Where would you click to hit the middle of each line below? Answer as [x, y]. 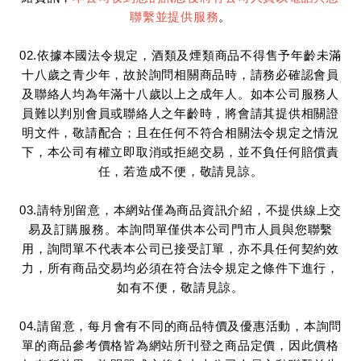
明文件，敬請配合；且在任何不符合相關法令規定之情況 [180, 132]
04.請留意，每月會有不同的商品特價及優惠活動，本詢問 [180, 326]
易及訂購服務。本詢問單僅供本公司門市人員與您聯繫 [180, 229]
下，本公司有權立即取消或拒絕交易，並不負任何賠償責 [180, 151]
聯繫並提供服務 [174, 16]
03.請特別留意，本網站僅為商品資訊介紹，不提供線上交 [180, 210]
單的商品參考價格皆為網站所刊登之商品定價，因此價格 [180, 345]
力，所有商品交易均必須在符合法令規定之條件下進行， [180, 268]
